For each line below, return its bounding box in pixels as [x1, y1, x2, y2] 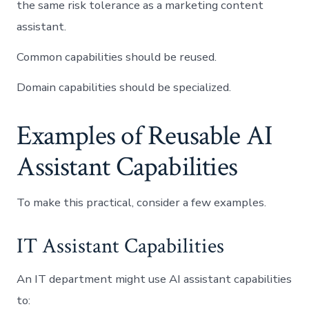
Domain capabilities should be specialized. [17, 79, 232, 96]
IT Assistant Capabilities [17, 232, 225, 261]
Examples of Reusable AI [17, 118, 272, 154]
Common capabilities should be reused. [17, 49, 217, 66]
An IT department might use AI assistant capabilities [17, 270, 292, 287]
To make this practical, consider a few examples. [17, 195, 267, 211]
